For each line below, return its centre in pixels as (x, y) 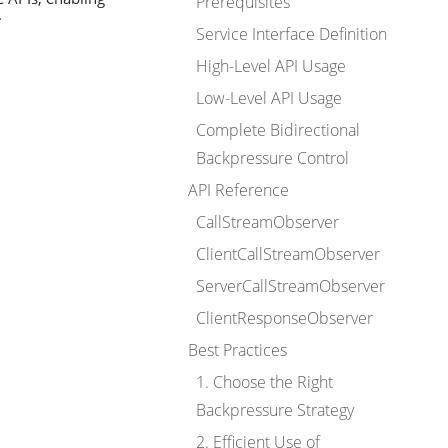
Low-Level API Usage (269, 98)
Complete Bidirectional (278, 130)
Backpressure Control (272, 158)
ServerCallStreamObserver (290, 286)
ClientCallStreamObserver (288, 254)
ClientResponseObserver (284, 318)
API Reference (238, 190)
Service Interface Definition (291, 34)
